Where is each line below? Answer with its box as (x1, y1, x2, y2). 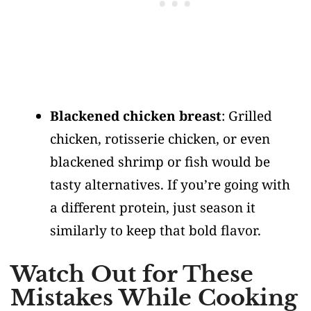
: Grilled (221, 107, 272, 125)
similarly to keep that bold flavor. (50, 221, 261, 239)
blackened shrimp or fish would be (50, 153, 270, 171)
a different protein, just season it (50, 199, 255, 217)
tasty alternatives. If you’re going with (50, 176, 290, 194)
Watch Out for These (10, 260, 253, 288)
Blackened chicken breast (50, 107, 221, 125)
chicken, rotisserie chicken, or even (50, 130, 270, 148)
